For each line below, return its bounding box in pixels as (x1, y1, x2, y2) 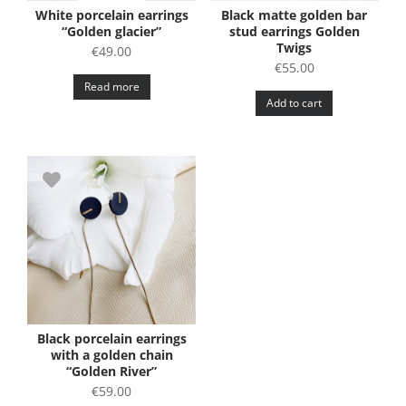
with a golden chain (50, 346, 173, 364)
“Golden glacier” (62, 23, 162, 41)
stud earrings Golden (228, 23, 360, 41)
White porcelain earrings (34, 6, 188, 24)
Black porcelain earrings (36, 330, 187, 348)
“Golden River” (66, 362, 158, 381)
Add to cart (266, 95, 323, 111)
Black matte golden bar (221, 6, 368, 24)
